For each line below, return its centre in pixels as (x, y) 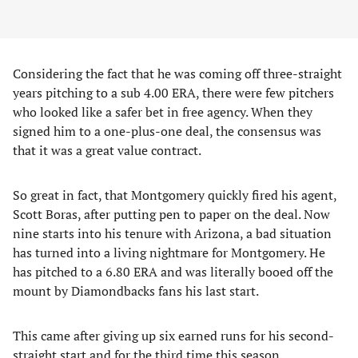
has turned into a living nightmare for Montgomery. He (169, 253)
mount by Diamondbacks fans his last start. (136, 291)
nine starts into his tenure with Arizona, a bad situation (172, 233)
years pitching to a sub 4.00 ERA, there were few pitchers (173, 93)
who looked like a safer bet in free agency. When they (163, 112)
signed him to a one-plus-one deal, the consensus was (167, 131)
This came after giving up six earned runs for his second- (173, 336)
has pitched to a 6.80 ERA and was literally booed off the (173, 272)
